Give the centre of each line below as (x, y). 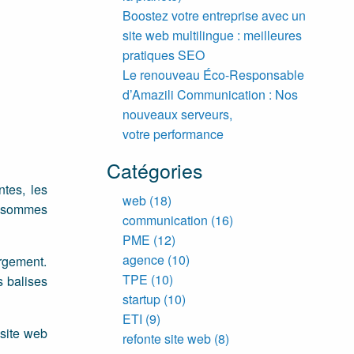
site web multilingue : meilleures (212, 35)
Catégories (154, 169)
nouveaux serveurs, (177, 114)
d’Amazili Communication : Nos (210, 94)
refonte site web (166, 338)
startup (141, 299)
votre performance (173, 134)
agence (143, 259)
